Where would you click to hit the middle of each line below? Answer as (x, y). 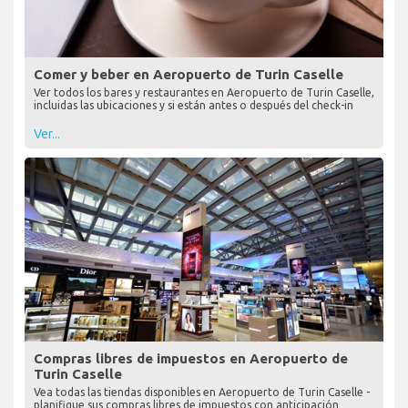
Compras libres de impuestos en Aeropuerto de (191, 358)
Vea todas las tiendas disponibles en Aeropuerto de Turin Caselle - (202, 392)
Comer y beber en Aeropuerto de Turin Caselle (189, 75)
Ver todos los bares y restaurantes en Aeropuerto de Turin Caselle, (204, 93)
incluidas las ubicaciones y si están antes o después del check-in (194, 106)
